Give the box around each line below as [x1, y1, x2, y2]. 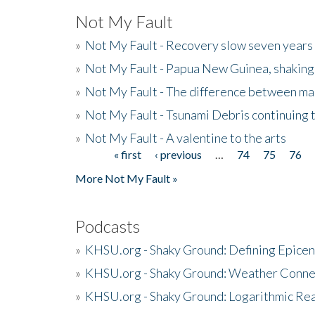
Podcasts [75, 215, 140, 236]
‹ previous [155, 147, 202, 161]
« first [114, 147, 142, 161]
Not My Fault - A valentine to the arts [85, 129, 286, 146]
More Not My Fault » [75, 171, 178, 185]
